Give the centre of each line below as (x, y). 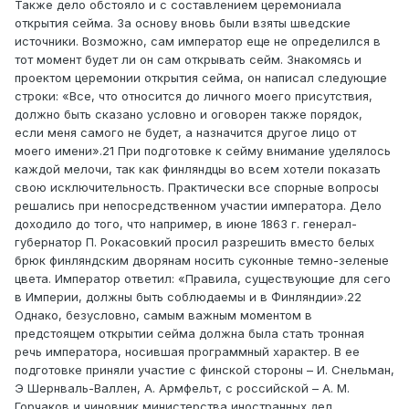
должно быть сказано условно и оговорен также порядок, (189, 115)
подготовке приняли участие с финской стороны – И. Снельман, (204, 370)
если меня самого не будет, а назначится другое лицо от (185, 133)
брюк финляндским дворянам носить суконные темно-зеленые (202, 261)
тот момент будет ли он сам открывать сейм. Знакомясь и (188, 60)
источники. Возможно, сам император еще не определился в (198, 42)
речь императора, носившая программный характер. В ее (187, 352)
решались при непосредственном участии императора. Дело (198, 206)
